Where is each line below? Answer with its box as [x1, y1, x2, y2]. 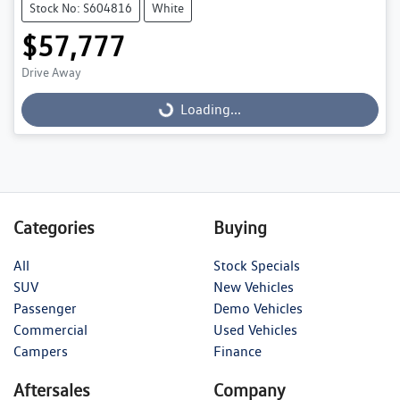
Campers [13, 342, 68, 360]
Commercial [13, 321, 87, 338]
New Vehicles [213, 278, 294, 296]
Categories [13, 216, 95, 238]
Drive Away [21, 64, 81, 79]
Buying [213, 216, 267, 238]
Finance [213, 342, 262, 360]
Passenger [13, 299, 77, 317]
